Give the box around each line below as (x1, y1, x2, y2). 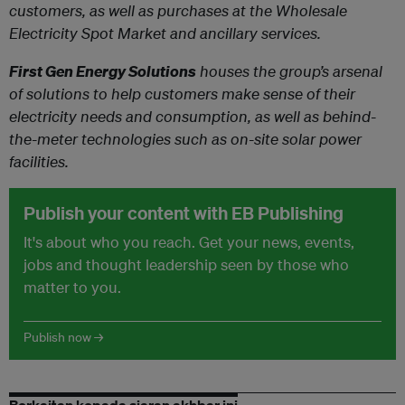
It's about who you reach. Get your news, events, (24, 231, 354, 251)
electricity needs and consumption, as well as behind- (9, 106, 376, 126)
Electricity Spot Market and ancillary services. (9, 23, 321, 42)
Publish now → (24, 328, 103, 345)
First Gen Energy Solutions (9, 61, 196, 80)
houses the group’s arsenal (196, 61, 382, 80)
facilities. (9, 151, 69, 171)
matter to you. (24, 277, 121, 297)
